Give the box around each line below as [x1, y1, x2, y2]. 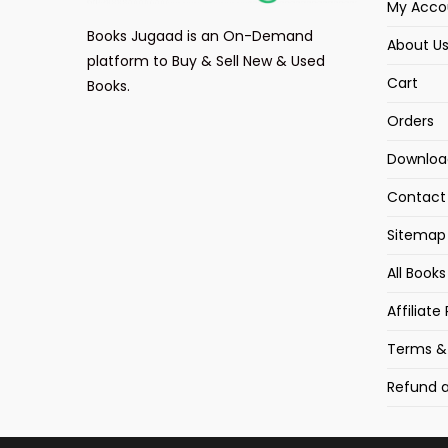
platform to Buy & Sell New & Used [87, 51, 325, 72]
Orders [387, 110, 434, 131]
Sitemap [387, 224, 446, 245]
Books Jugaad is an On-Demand [87, 26, 313, 47]
